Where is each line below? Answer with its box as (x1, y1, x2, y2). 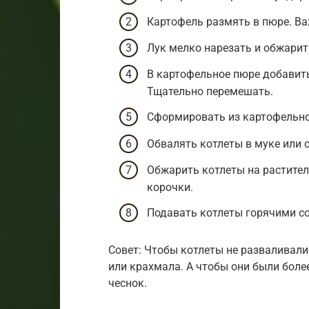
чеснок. (108, 276, 147, 290)
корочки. (147, 180, 193, 194)
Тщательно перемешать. (147, 85, 273, 99)
